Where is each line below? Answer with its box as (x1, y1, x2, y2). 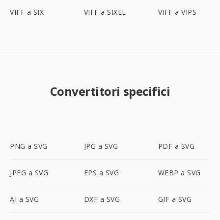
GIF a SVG (158, 194, 192, 204)
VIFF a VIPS (158, 7, 197, 17)
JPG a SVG (83, 141, 118, 151)
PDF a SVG (158, 141, 195, 151)
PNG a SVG (10, 141, 48, 151)
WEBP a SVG (158, 168, 201, 177)
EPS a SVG (83, 168, 119, 177)
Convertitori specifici (50, 83, 170, 99)
